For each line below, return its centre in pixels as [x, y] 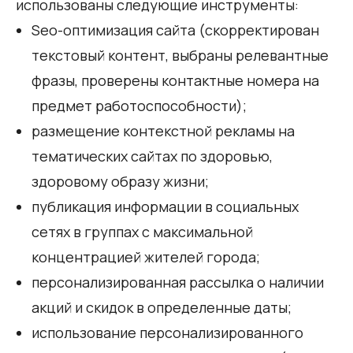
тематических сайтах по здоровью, [152, 156]
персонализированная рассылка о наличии [178, 282]
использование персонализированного [167, 332]
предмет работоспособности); [139, 105]
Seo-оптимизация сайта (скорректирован [175, 30]
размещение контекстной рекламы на [163, 130]
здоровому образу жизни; [120, 181]
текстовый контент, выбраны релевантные [180, 55]
